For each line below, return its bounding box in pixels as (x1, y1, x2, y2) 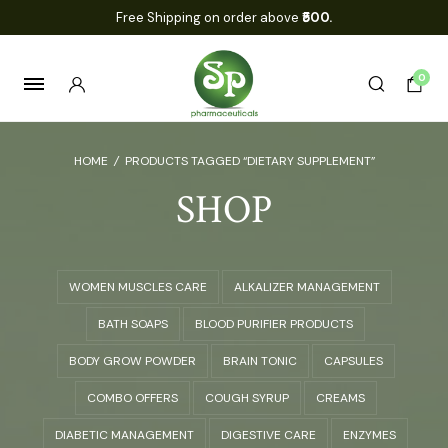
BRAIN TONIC (222, 353, 297, 369)
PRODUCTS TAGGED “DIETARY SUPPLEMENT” (124, 153, 375, 169)
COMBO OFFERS (86, 390, 178, 406)
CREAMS (315, 390, 365, 406)
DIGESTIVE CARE (221, 427, 316, 443)
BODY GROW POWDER (68, 353, 196, 369)
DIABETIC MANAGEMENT (55, 427, 194, 443)
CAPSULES (323, 353, 383, 369)
